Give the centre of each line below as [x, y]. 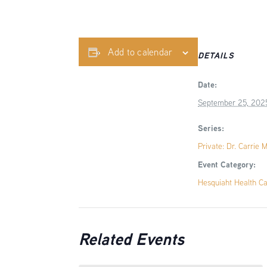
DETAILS [216, 55]
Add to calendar [140, 52]
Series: [211, 128]
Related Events [132, 239]
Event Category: [227, 164]
